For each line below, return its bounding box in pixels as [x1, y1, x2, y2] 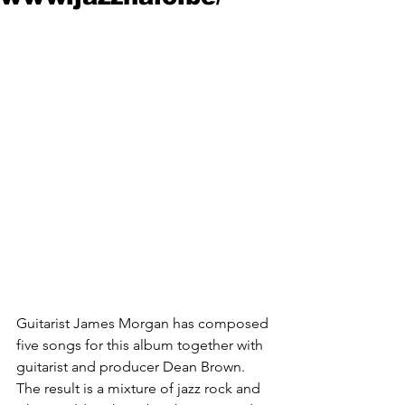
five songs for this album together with [16, 336, 267, 353]
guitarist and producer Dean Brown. [16, 358, 249, 375]
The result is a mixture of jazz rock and [16, 380, 264, 397]
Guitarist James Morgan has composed [16, 315, 272, 332]
